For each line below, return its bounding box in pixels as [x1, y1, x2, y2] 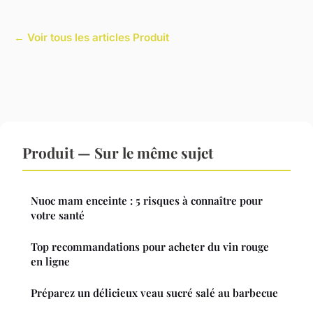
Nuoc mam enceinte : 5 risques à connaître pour [31, 194, 263, 208]
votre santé [31, 208, 85, 223]
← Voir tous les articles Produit [14, 31, 169, 45]
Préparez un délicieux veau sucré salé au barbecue [31, 286, 278, 300]
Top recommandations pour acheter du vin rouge [31, 240, 269, 254]
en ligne [31, 254, 70, 269]
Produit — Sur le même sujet [22, 143, 213, 163]
